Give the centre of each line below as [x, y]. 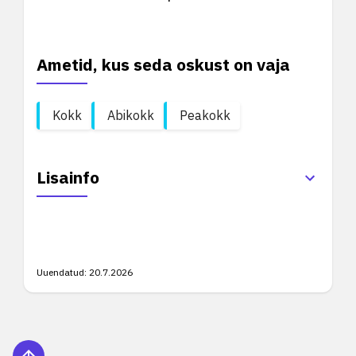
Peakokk [205, 115]
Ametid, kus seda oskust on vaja [163, 64]
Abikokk [131, 115]
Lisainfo [68, 177]
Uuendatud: [62, 272]
